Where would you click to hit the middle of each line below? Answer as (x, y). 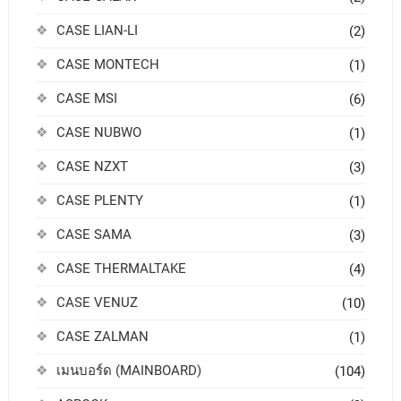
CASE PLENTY (99, 201)
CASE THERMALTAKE (121, 269)
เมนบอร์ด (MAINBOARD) (128, 371)
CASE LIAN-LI (97, 31)
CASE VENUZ (97, 303)
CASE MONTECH (107, 65)
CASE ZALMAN (102, 337)
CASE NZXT (92, 167)
